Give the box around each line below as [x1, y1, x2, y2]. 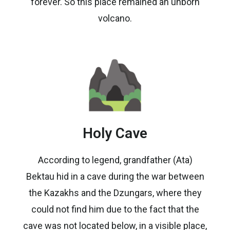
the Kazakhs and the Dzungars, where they [28, 187, 202, 198]
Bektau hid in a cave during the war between [26, 170, 204, 182]
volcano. [98, 13, 132, 24]
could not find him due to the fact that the [31, 203, 199, 215]
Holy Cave [83, 124, 147, 142]
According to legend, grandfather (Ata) [37, 154, 193, 165]
